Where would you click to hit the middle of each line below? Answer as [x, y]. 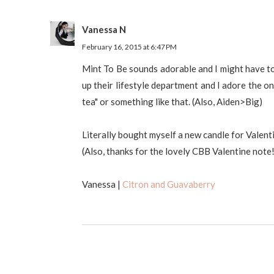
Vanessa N [104, 29]
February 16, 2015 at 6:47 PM [129, 47]
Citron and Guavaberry [169, 184]
